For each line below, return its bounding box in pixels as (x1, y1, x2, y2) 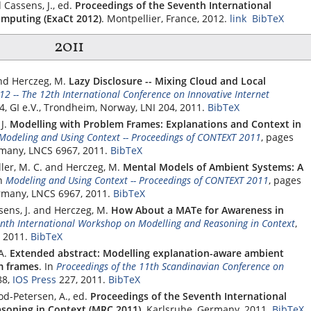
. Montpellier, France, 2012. (101, 12, 227, 25)
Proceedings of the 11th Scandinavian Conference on (56, 259, 284, 273)
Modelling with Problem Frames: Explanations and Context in (10, 117, 301, 131)
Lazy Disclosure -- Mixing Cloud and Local (69, 74, 266, 87)
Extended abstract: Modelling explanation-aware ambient (10, 246, 284, 260)
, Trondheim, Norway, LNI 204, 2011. (39, 100, 205, 114)
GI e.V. (10, 100, 39, 114)
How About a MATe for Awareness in (111, 203, 284, 217)
